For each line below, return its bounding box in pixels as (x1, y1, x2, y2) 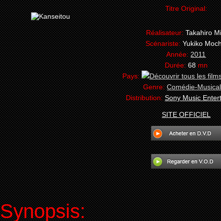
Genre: (143, 83, 167, 91)
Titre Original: (165, 4, 207, 12)
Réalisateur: (146, 29, 185, 37)
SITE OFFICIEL (162, 110, 211, 118)
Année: (166, 50, 191, 58)
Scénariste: (146, 39, 183, 47)
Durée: (165, 61, 188, 69)
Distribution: (126, 94, 165, 102)
